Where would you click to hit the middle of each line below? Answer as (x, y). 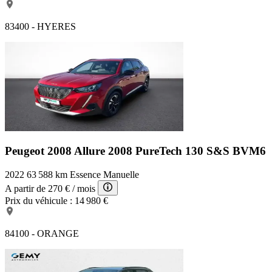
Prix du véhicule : (39, 200)
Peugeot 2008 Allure (56, 151)
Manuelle (121, 174)
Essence (85, 174)
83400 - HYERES (40, 26)
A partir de (25, 188)
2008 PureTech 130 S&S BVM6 (187, 151)
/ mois (84, 188)
